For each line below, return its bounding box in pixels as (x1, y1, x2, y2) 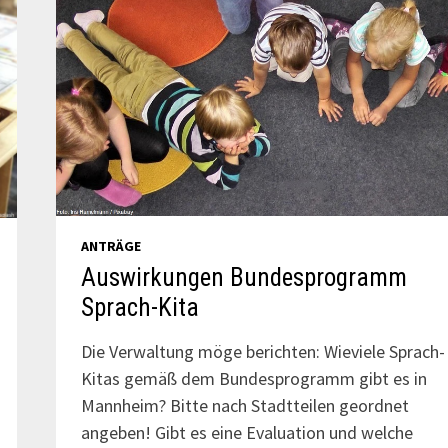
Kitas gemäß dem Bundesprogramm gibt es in (80, 366, 427, 390)
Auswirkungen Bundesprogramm (80, 262, 407, 292)
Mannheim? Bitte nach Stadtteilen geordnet (80, 393, 409, 417)
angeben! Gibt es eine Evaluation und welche (80, 420, 413, 444)
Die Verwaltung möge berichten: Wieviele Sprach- (80, 339, 445, 363)
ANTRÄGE (80, 236, 141, 255)
